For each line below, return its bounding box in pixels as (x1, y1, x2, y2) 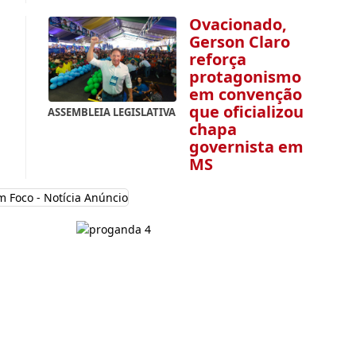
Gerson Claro (189, 30, 291, 52)
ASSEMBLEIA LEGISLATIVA (48, 105, 176, 120)
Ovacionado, (189, 13, 288, 35)
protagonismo (189, 65, 302, 87)
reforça (189, 48, 247, 70)
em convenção (189, 83, 303, 105)
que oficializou (189, 100, 304, 122)
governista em (189, 135, 304, 157)
